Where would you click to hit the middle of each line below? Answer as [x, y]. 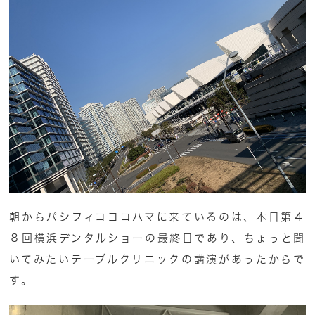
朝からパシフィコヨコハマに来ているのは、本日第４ [157, 217]
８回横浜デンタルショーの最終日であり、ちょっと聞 [157, 238]
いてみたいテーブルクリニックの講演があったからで [157, 259]
